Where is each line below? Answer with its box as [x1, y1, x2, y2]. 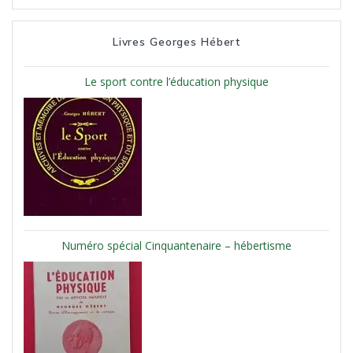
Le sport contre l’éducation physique [84, 74, 269, 90]
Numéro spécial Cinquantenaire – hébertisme [61, 238, 292, 254]
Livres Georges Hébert [112, 35, 241, 49]
